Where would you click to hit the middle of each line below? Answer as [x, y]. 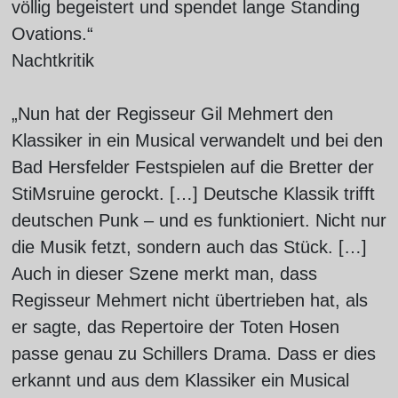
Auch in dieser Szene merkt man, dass [164, 274]
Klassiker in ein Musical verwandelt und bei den [197, 140]
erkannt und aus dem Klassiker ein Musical [180, 380]
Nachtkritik [52, 60]
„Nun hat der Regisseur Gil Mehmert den [172, 114]
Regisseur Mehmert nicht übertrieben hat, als [189, 300]
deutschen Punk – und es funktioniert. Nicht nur [199, 220]
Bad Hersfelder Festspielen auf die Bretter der [192, 167]
